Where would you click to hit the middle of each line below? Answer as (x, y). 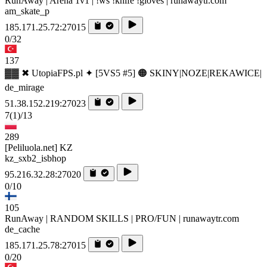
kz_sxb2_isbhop (35, 159)
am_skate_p (27, 11)
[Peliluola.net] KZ (39, 148)
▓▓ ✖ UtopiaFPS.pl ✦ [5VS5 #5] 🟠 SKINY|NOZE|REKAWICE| (133, 73)
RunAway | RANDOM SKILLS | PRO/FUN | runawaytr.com (122, 219)
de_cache (22, 229)
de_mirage (24, 88)
